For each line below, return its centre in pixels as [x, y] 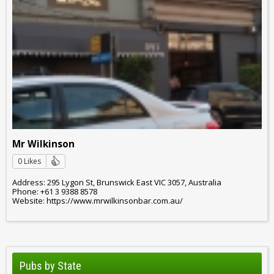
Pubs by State [50, 266]
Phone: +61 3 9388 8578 [55, 191]
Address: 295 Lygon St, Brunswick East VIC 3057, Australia [117, 182]
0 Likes [29, 161]
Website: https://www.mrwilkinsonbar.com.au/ [98, 200]
